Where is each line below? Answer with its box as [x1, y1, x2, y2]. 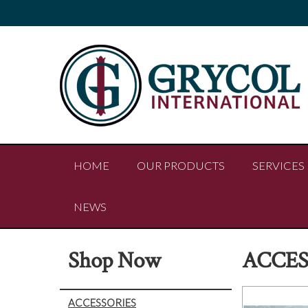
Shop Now [68, 245, 161, 276]
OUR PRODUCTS [137, 159, 225, 173]
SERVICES [252, 159, 305, 173]
